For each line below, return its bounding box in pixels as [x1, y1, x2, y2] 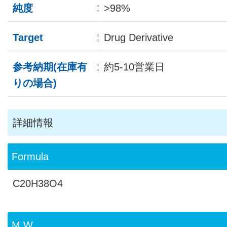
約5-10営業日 [104, 61, 165, 72]
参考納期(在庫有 [13, 61, 87, 72]
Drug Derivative [104, 32, 173, 43]
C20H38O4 [13, 178, 63, 189]
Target [13, 32, 43, 43]
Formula [12, 151, 49, 162]
